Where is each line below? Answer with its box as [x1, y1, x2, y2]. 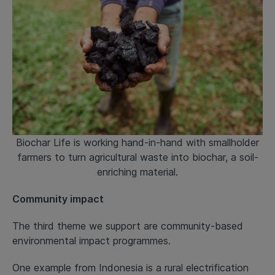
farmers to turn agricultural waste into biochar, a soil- [17, 150, 258, 163]
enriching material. [97, 165, 178, 178]
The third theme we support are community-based [12, 219, 243, 232]
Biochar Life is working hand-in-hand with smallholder [16, 136, 259, 149]
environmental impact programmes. [12, 234, 174, 247]
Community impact [12, 192, 104, 205]
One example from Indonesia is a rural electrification [12, 261, 249, 274]
